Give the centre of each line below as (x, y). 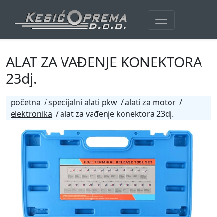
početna (26, 102)
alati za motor (150, 102)
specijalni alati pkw (83, 102)
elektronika (31, 114)
